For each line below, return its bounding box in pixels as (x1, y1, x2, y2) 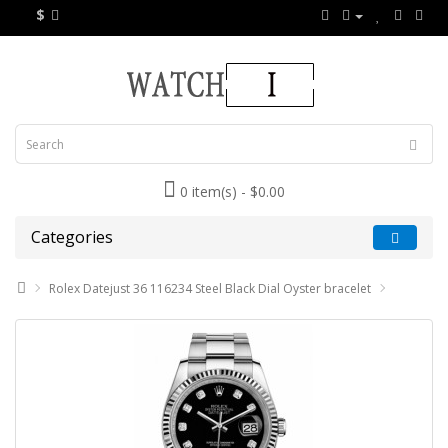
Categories (31, 226, 113, 248)
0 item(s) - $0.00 (180, 182, 285, 201)
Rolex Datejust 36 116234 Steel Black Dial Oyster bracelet (49, 280, 371, 297)
